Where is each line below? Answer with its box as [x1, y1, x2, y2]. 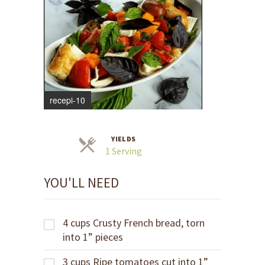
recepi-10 [50, 94, 85, 106]
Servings [141, 144, 176, 156]
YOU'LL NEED [44, 174, 119, 191]
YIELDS [111, 134, 136, 143]
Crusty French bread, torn [93, 216, 205, 230]
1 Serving [105, 145, 142, 157]
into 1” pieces [63, 230, 123, 244]
